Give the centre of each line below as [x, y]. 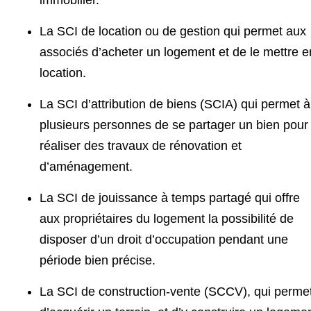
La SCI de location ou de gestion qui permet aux [173, 32]
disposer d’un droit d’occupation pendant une [164, 240]
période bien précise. [98, 261]
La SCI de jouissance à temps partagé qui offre [170, 198]
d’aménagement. [86, 167]
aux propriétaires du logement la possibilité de [167, 219]
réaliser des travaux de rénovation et [141, 146]
